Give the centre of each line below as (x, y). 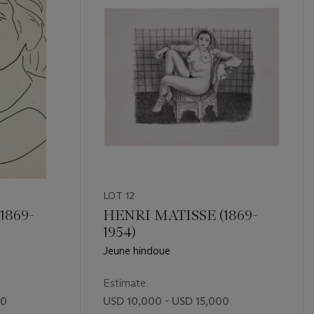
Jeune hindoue (136, 250)
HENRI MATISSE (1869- (180, 215)
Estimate (124, 282)
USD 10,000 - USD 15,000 (166, 301)
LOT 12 (118, 195)
